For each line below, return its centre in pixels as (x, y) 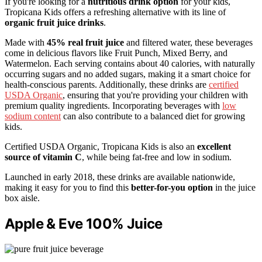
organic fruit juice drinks (54, 23)
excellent (214, 147)
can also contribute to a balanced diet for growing (153, 116)
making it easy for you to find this (68, 188)
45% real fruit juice (85, 43)
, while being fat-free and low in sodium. (157, 157)
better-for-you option (172, 188)
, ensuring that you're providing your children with (155, 95)
